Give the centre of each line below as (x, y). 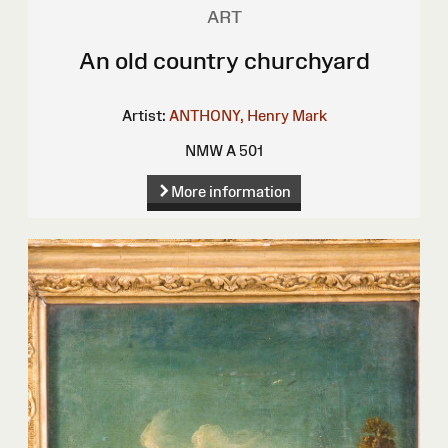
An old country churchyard (224, 61)
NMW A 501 (224, 151)
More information (230, 191)
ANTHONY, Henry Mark (247, 116)
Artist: (143, 116)
